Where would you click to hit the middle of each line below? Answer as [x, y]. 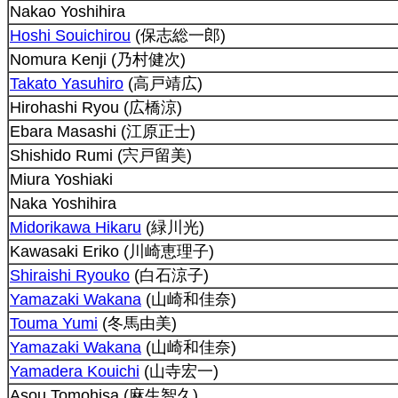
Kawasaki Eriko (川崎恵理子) [112, 251]
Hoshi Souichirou [70, 35]
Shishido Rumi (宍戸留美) [101, 155]
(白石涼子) [169, 275]
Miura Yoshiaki [61, 179]
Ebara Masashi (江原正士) [103, 131]
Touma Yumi [54, 323]
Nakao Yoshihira [68, 11]
